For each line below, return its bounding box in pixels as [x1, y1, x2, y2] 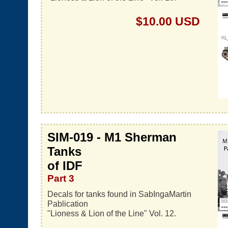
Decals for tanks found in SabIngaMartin [47, 189, 191, 198]
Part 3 [47, 173, 74, 184]
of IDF [47, 159, 82, 173]
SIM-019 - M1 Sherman [47, 130, 177, 144]
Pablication [47, 199, 88, 208]
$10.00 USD [136, 15, 200, 28]
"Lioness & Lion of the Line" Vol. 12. [47, 209, 176, 218]
